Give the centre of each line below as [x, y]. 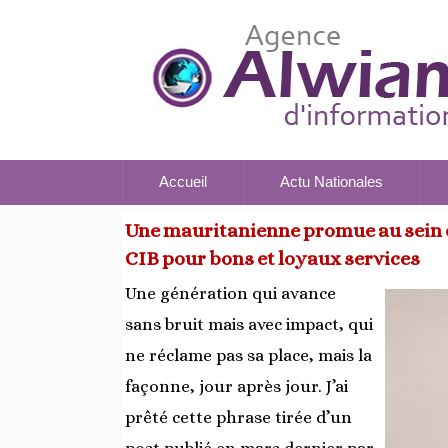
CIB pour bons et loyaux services [272, 258]
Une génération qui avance [230, 293]
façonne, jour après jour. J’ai [236, 386]
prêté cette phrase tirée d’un [238, 417]
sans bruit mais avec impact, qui [249, 324]
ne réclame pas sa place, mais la [248, 355]
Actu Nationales [331, 181]
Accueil [183, 181]
